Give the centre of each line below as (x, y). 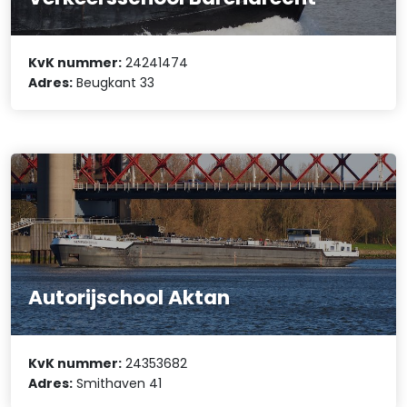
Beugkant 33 (114, 83)
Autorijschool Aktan (129, 298)
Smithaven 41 (118, 383)
